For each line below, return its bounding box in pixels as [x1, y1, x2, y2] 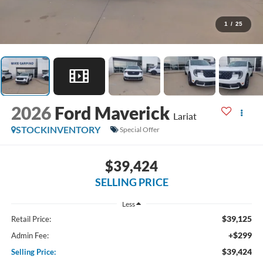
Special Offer [119, 125, 160, 134]
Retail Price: [11, 214, 51, 224]
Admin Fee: [11, 231, 49, 241]
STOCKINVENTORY [15, 123, 100, 135]
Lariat [173, 110, 197, 122]
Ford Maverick [54, 102, 170, 123]
